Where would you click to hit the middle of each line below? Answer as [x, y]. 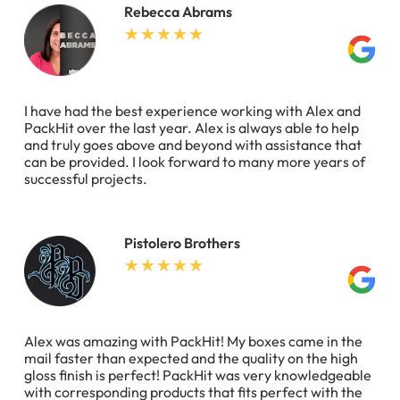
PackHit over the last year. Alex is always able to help [192, 127]
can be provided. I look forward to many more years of [195, 161]
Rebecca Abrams [179, 11]
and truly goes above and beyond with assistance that [193, 144]
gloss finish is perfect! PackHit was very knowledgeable [198, 375]
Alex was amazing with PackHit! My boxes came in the [193, 342]
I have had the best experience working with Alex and [192, 110]
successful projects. [86, 178]
